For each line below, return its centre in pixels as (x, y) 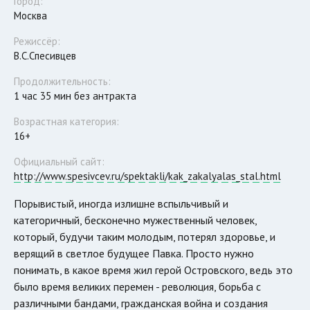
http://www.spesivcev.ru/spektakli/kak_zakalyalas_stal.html (147, 176)
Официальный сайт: (59, 161)
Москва (30, 15)
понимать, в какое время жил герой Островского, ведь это (153, 270)
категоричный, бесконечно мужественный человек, (135, 220)
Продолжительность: (62, 81)
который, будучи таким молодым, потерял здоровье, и (145, 236)
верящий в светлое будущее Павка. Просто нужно (134, 253)
